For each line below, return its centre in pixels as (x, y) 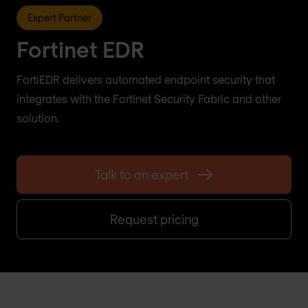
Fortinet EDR (80, 49)
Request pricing (154, 219)
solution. (38, 118)
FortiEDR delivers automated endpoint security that (146, 79)
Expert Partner (59, 18)
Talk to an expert (142, 175)
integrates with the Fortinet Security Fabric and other (149, 99)
